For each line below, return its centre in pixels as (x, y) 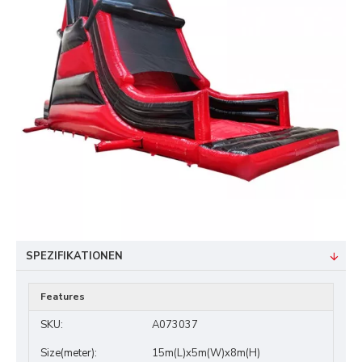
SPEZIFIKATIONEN (74, 256)
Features (63, 297)
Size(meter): (69, 353)
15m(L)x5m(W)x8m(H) (206, 353)
